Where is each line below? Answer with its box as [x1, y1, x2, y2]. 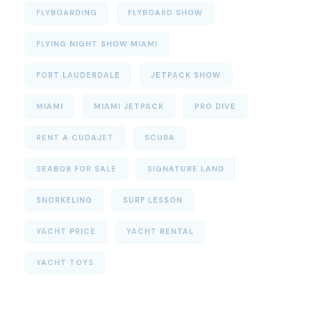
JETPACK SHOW [151, 70, 221, 81]
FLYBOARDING [36, 8, 97, 18]
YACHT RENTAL [126, 226, 194, 237]
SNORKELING [36, 195, 92, 205]
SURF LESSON [123, 195, 183, 205]
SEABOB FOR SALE [36, 164, 117, 174]
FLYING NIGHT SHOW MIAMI [36, 39, 158, 49]
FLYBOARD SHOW [128, 8, 203, 18]
